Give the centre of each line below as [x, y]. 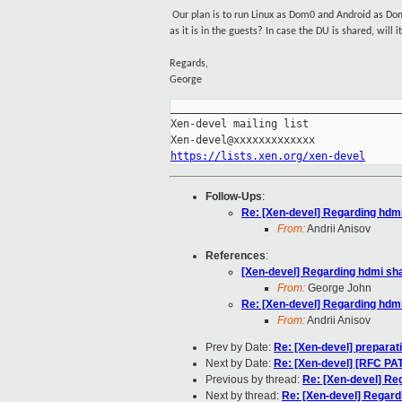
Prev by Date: [240, 348]
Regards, [189, 64]
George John [338, 288]
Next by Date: [240, 364]
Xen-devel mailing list [240, 124]
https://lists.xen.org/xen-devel [268, 157]
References [236, 256]
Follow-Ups [234, 197]
